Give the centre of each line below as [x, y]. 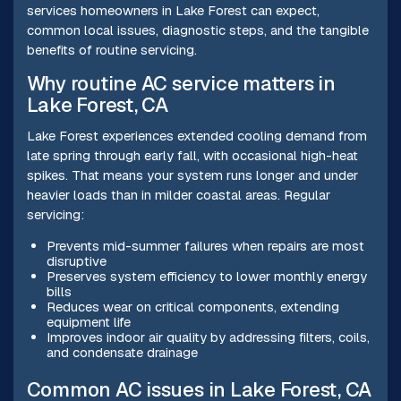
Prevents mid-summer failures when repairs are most [205, 245]
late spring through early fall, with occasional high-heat [192, 156]
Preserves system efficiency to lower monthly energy [206, 276]
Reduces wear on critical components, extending [192, 306]
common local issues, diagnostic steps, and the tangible [197, 30]
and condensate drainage [122, 352]
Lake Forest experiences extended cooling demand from [196, 136]
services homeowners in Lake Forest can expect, [173, 11]
